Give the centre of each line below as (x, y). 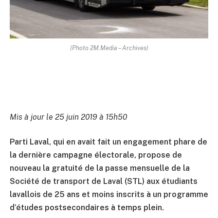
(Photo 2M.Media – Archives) (109, 48)
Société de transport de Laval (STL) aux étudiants (104, 182)
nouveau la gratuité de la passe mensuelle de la (100, 168)
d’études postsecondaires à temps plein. (87, 208)
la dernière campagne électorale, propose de (96, 155)
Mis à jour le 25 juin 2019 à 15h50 (68, 117)
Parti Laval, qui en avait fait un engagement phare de (109, 142)
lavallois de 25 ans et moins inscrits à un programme (109, 195)
